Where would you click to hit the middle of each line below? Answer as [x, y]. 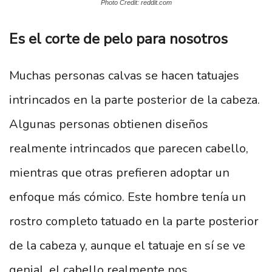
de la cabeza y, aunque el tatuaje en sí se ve [127, 246]
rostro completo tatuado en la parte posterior [134, 222]
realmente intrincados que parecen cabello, [129, 149]
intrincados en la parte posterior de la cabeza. [134, 100]
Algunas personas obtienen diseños [109, 124]
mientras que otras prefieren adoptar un [119, 173]
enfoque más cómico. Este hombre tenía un [127, 197]
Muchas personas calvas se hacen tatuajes [124, 76]
